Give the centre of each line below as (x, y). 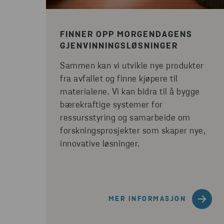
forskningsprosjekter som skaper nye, (133, 131)
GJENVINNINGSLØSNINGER (119, 46)
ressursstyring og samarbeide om (125, 118)
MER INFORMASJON (147, 199)
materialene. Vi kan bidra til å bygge (130, 92)
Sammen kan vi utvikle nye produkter (132, 66)
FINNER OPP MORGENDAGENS (126, 35)
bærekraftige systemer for (111, 105)
